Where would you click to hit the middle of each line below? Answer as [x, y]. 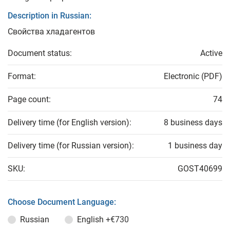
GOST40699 [200, 169]
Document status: [40, 53]
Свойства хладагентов [51, 32]
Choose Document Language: [62, 202]
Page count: [29, 100]
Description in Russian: [50, 16]
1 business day [195, 146]
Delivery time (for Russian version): [71, 146]
